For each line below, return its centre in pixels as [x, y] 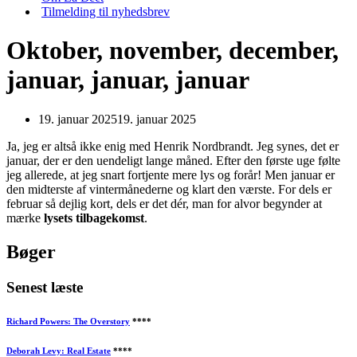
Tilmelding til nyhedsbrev [106, 12]
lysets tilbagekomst [94, 218]
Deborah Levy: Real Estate [59, 350]
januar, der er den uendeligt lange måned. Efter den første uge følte [173, 160]
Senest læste [45, 287]
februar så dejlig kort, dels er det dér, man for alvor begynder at [164, 203]
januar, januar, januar [128, 80]
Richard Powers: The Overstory [68, 321]
